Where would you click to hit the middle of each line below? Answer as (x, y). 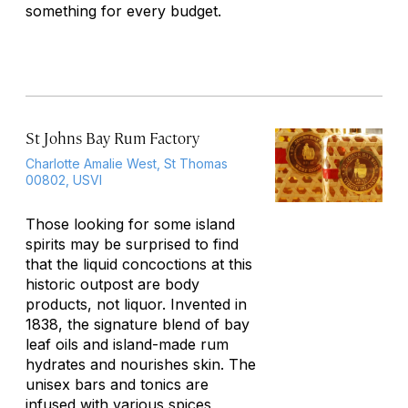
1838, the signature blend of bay (138, 324)
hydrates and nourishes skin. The (141, 364)
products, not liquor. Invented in (136, 304)
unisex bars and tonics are (117, 384)
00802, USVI (64, 180)
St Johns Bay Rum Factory (112, 138)
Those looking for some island (130, 224)
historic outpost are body (112, 284)
